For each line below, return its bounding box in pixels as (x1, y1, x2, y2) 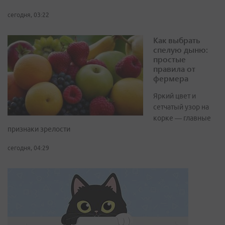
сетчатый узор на (153, 103, 209, 111)
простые (153, 54, 186, 65)
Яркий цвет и (153, 92, 196, 100)
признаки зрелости (8, 125, 70, 134)
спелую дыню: (153, 44, 208, 55)
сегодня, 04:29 (8, 145, 49, 152)
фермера (153, 73, 188, 84)
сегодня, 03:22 (8, 12, 49, 19)
